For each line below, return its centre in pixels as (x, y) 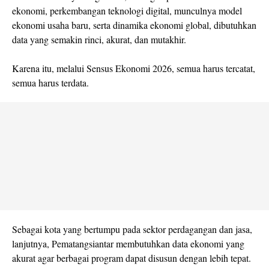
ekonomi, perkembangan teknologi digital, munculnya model (127, 11)
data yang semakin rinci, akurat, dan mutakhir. (101, 40)
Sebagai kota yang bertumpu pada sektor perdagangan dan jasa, (132, 229)
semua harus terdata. (52, 83)
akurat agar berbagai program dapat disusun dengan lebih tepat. (133, 258)
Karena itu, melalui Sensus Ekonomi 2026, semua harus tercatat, (134, 68)
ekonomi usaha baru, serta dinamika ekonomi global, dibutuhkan (134, 25)
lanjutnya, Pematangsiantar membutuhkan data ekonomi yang (128, 244)
